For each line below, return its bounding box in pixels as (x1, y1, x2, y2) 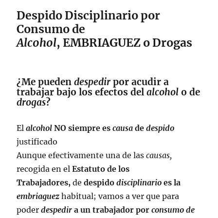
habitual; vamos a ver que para (59, 191, 180, 201)
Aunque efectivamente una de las (17, 150, 146, 161)
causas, (146, 150, 172, 161)
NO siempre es (52, 123, 113, 133)
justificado (17, 137, 58, 147)
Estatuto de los (72, 164, 130, 174)
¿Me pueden (17, 76, 74, 88)
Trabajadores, (17, 178, 73, 188)
